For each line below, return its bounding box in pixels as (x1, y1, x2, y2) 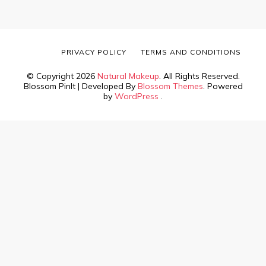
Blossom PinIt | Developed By (23, 81, 138, 92)
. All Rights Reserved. (159, 71, 240, 82)
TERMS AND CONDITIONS (141, 47, 241, 57)
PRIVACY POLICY (61, 47, 126, 57)
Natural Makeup (97, 71, 159, 82)
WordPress (115, 91, 159, 102)
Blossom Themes (137, 81, 203, 92)
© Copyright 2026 (26, 71, 97, 82)
